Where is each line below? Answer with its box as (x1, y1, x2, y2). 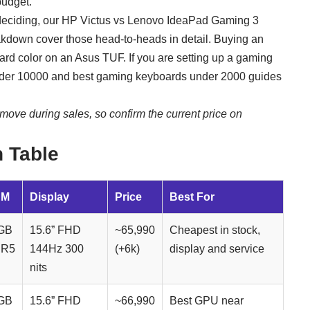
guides (246, 71, 282, 83)
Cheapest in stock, (170, 224, 260, 237)
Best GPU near (170, 295, 244, 307)
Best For (170, 191, 215, 203)
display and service (170, 243, 264, 255)
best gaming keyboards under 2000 (73, 71, 246, 83)
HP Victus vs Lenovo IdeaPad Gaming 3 (62, 15, 259, 27)
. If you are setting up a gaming (123, 52, 273, 64)
